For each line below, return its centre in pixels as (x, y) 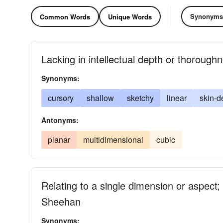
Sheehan (61, 201)
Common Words (65, 16)
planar (59, 140)
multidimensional (113, 140)
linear (177, 98)
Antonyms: (60, 120)
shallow (100, 98)
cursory (61, 98)
